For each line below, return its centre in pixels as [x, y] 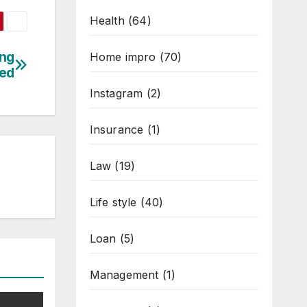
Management [124, 275]
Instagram [116, 93]
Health [107, 21]
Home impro [123, 57]
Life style [113, 202]
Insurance [116, 130]
